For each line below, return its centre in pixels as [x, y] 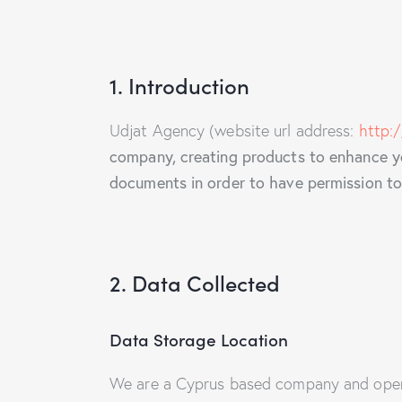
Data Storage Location [199, 339]
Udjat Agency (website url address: [234, 131]
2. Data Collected [195, 283]
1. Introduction [179, 85]
